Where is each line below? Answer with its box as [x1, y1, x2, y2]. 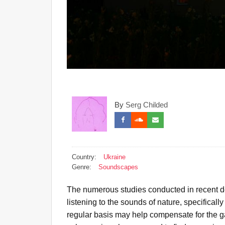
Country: [72, 153, 96, 161]
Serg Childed [126, 100, 168, 109]
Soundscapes [98, 163, 138, 171]
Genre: [72, 163, 91, 171]
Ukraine [103, 153, 126, 161]
